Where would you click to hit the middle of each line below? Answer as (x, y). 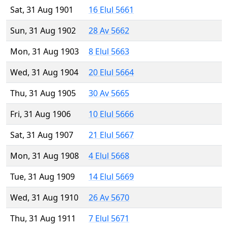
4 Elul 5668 (109, 156)
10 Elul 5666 (111, 114)
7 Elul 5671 (109, 219)
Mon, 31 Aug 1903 (45, 52)
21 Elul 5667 (111, 135)
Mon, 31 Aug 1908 (45, 156)
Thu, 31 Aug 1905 (43, 93)
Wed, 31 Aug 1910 (44, 198)
